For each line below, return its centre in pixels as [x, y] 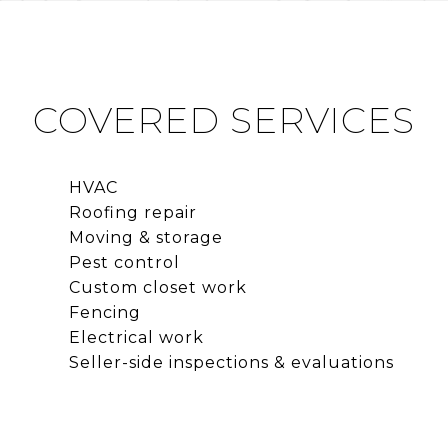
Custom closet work [157, 287]
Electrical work [136, 337]
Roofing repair [132, 212]
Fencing [104, 312]
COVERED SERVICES [224, 119]
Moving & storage [145, 237]
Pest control [124, 262]
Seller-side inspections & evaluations [231, 362]
